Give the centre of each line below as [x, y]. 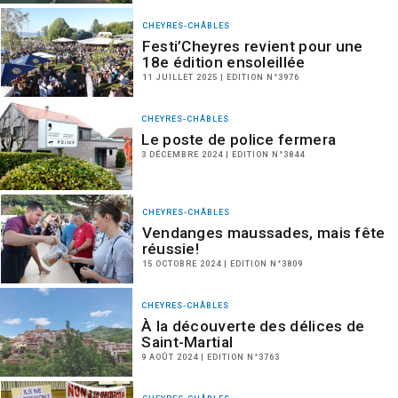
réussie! [171, 249]
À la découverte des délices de [253, 326]
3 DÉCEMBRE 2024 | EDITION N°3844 [223, 154]
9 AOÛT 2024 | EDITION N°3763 [211, 357]
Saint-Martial [187, 342]
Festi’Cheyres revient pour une [252, 46]
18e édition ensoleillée [223, 62]
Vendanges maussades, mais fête [263, 233]
